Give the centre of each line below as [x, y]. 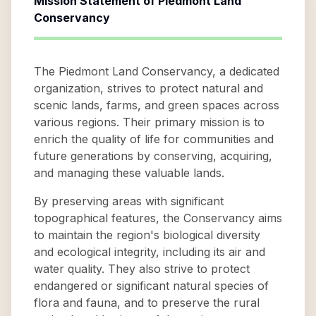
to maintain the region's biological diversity [147, 235]
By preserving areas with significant [129, 201]
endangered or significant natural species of [151, 286]
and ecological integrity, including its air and [150, 252]
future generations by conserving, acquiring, [153, 156]
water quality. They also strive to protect [142, 269]
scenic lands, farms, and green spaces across [157, 105]
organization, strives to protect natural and [148, 88]
